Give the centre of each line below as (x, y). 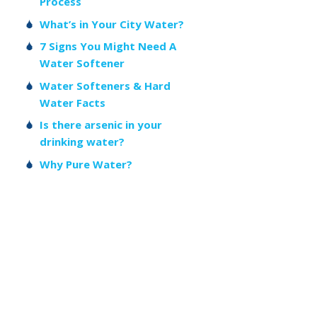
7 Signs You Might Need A (108, 46)
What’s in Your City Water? (112, 24)
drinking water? (82, 142)
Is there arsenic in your (101, 125)
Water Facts (73, 102)
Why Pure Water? (86, 164)
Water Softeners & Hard (105, 85)
